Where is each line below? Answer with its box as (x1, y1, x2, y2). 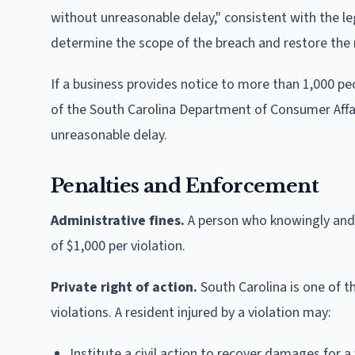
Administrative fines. (51, 210, 185, 231)
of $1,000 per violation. (51, 235, 185, 256)
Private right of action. (51, 277, 197, 297)
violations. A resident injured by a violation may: (51, 302, 331, 323)
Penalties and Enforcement (51, 174, 319, 197)
